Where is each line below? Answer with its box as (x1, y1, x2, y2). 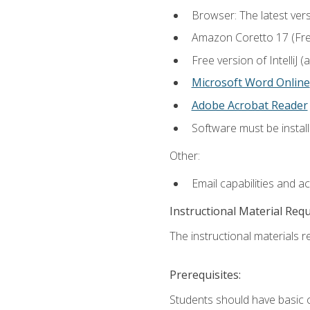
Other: (169, 147, 200, 163)
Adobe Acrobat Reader (191, 98, 308, 113)
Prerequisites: (169, 267, 241, 283)
